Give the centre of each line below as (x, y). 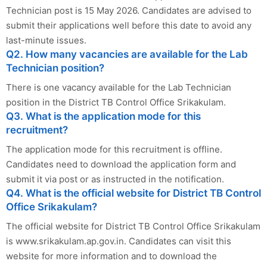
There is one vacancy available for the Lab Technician (119, 87)
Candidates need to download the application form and (121, 164)
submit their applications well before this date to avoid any (129, 25)
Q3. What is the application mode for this (103, 116)
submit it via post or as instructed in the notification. (115, 179)
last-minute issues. (46, 40)
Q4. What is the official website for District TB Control (133, 193)
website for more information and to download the (111, 256)
